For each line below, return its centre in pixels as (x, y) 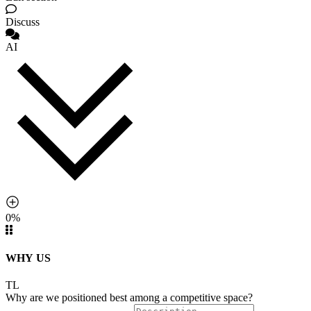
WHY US (28, 258)
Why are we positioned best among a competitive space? (129, 297)
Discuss (23, 22)
